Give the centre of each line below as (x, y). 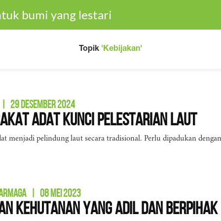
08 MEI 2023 (60, 193)
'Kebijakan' (122, 49)
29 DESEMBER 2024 (43, 104)
